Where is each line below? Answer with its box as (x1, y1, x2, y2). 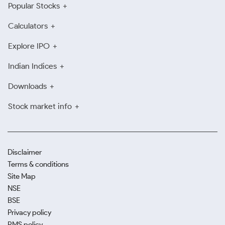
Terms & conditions (8, 159, 69, 169)
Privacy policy (8, 207, 51, 217)
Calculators (8, 21, 48, 31)
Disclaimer (8, 147, 42, 157)
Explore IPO (8, 41, 50, 51)
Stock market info (8, 101, 72, 111)
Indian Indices (8, 61, 57, 71)
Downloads (8, 81, 47, 91)
